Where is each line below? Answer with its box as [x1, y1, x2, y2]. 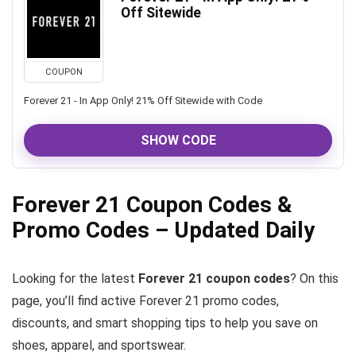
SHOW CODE [140, 133, 216, 148]
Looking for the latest [12, 271, 138, 286]
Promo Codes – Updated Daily [12, 217, 315, 243]
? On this [290, 271, 339, 286]
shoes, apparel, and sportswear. [12, 338, 186, 353]
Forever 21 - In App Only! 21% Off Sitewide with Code [24, 95, 262, 106]
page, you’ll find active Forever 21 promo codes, [12, 293, 279, 308]
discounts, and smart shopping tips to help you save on [12, 315, 318, 331]
